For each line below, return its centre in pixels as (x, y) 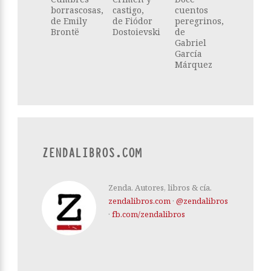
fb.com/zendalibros (149, 214)
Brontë (65, 31)
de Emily (69, 21)
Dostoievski (137, 31)
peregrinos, (199, 21)
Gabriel (190, 42)
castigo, (129, 10)
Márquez (193, 64)
